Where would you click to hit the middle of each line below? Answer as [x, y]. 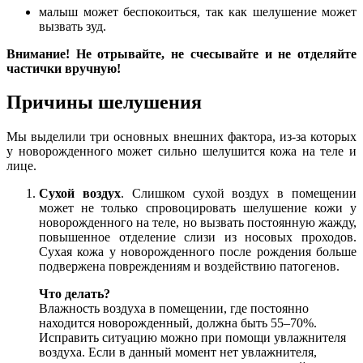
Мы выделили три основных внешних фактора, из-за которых [181, 137]
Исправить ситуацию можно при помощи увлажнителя [192, 338]
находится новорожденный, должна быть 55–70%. [178, 323]
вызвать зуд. [73, 26]
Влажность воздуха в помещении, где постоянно [174, 309]
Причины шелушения [104, 102]
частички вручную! [64, 68]
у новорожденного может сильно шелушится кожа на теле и [181, 152]
